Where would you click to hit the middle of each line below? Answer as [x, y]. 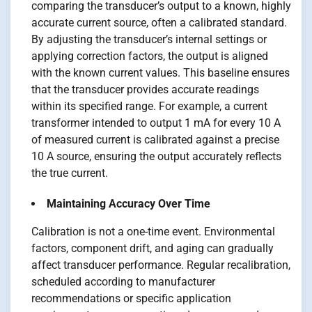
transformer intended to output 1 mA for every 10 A [156, 123]
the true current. [70, 173]
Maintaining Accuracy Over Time [128, 204]
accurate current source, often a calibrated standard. [159, 23]
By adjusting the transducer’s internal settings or [149, 40]
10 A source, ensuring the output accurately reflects [156, 157]
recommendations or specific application [131, 299]
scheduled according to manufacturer [123, 282]
